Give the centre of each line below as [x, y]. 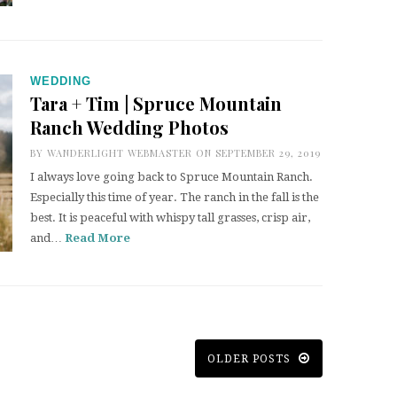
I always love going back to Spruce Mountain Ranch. [171, 177]
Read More [97, 238]
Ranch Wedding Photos [129, 127]
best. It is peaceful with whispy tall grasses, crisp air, [170, 218]
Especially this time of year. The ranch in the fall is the [175, 197]
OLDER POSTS [251, 359]
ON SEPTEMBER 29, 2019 [257, 153]
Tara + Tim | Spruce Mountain [156, 103]
